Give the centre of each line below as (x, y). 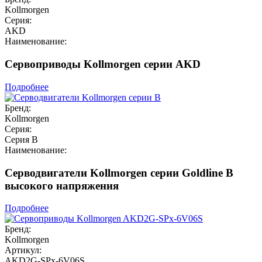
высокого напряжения (62, 185)
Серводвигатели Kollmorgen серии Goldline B (119, 173)
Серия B (21, 139)
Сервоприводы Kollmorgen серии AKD (103, 64)
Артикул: (23, 250)
